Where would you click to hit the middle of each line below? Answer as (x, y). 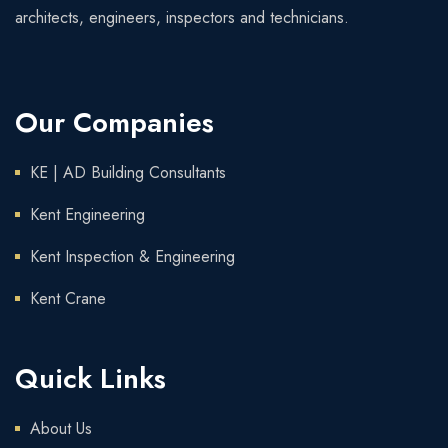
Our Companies (114, 122)
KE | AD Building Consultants (128, 172)
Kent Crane (68, 298)
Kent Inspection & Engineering (132, 256)
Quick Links (90, 378)
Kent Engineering (87, 214)
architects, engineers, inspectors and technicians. (182, 17)
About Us (61, 428)
